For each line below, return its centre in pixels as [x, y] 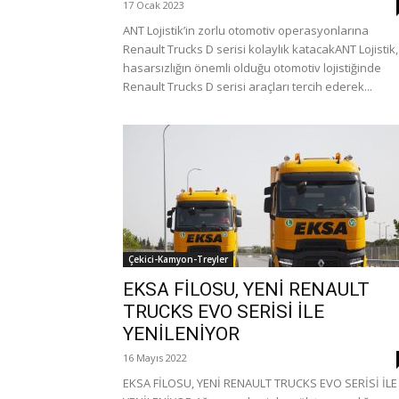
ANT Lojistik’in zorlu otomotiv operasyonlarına [246, 30]
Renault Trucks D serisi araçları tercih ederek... [248, 86]
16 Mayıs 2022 [155, 358]
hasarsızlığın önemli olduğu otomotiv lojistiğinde [252, 68]
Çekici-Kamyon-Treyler [178, 259]
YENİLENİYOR [181, 334]
